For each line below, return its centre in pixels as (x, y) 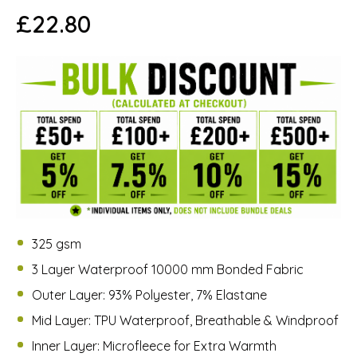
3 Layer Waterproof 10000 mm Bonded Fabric (168, 269)
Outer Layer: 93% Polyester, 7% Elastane (149, 295)
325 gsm (57, 244)
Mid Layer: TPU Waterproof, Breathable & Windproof (185, 320)
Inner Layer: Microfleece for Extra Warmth (154, 346)
